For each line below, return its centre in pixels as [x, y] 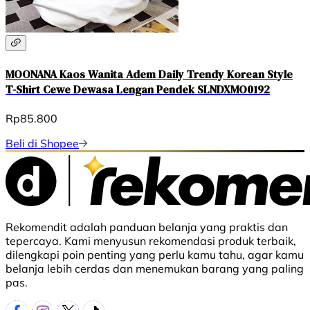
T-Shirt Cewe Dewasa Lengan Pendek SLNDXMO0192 [138, 89]
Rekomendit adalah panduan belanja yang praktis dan [147, 227]
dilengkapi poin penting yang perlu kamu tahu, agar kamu [155, 254]
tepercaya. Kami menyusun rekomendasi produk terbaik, [151, 240]
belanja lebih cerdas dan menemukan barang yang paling [155, 268]
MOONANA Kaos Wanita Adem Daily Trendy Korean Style [149, 74]
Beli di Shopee [42, 143]
